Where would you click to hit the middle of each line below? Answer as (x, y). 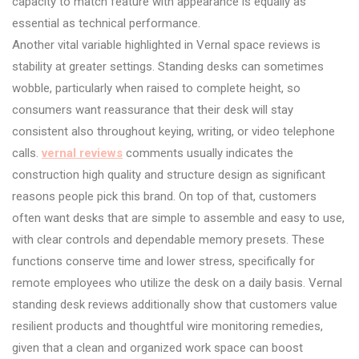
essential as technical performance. (106, 24)
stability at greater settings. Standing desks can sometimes (168, 67)
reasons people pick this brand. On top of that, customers (164, 197)
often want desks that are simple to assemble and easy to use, (178, 218)
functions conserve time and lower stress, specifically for (163, 262)
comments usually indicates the (208, 153)
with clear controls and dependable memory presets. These (168, 240)
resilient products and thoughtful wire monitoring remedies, (167, 327)
